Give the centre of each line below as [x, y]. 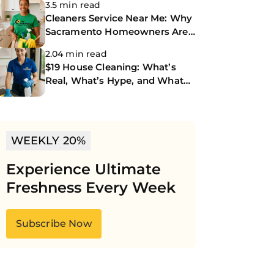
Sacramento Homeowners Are [117, 31]
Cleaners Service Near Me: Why [119, 18]
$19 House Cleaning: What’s [110, 67]
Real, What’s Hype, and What [114, 80]
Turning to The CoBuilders [107, 45]
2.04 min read [76, 54]
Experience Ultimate [83, 169]
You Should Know [87, 94]
